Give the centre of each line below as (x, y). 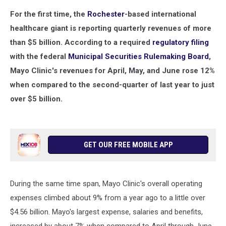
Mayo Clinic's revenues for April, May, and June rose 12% (112, 71)
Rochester (106, 14)
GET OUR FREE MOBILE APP (128, 145)
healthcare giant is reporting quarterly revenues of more (111, 28)
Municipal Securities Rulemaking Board (138, 56)
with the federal (39, 56)
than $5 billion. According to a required (80, 42)
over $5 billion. (36, 99)
